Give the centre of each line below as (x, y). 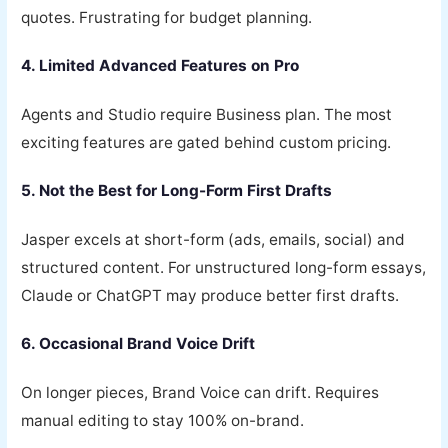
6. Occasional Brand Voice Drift (138, 344)
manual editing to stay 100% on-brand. (163, 420)
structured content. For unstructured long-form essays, (224, 267)
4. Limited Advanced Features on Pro (160, 66)
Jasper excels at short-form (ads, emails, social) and (213, 239)
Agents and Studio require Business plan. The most (207, 114)
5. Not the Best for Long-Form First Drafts (177, 191)
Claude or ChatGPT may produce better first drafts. (210, 295)
